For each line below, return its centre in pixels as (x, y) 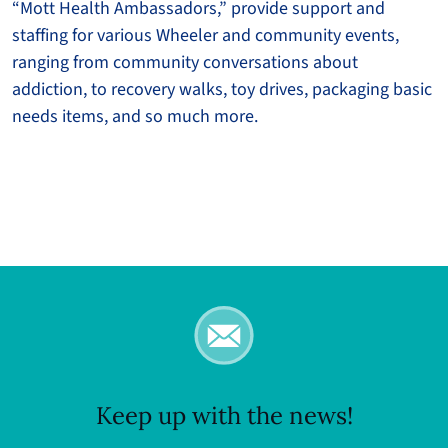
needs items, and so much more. (135, 116)
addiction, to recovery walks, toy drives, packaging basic (222, 89)
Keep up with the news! (224, 415)
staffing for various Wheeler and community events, (205, 35)
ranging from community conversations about (185, 62)
